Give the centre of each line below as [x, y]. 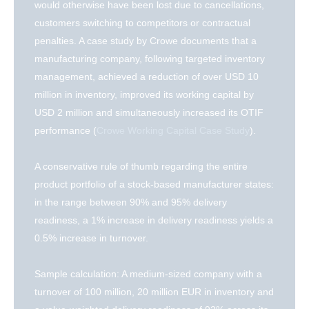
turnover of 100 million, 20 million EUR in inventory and [154, 292]
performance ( [66, 131]
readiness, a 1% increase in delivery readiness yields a [154, 220]
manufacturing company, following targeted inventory [150, 59]
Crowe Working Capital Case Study [173, 131]
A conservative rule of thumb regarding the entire [141, 167]
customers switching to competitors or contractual [142, 23]
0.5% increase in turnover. [91, 238]
